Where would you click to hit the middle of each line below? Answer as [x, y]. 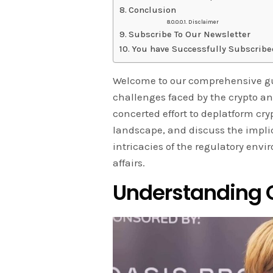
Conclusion [152, 10]
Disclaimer [204, 22]
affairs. [129, 163]
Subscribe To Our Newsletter [189, 35]
